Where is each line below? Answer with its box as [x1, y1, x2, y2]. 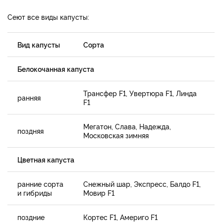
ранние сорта [17, 179, 63, 189]
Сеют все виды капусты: [7, 12, 89, 22]
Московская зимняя [83, 130, 149, 140]
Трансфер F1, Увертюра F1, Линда [83, 88, 197, 98]
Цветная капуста [17, 155, 74, 165]
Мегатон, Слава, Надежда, [83, 121, 171, 131]
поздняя [17, 126, 44, 136]
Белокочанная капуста [17, 64, 94, 74]
